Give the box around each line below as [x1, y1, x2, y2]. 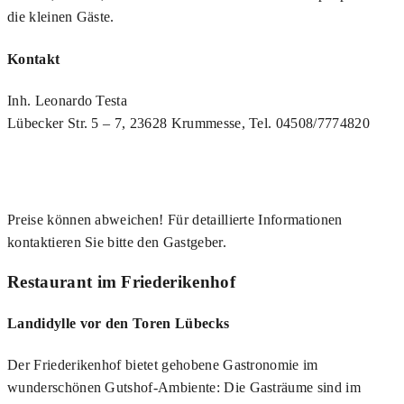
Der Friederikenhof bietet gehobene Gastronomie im [7, 357, 318, 373]
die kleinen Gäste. [7, 9, 115, 25]
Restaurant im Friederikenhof [7, 271, 235, 291]
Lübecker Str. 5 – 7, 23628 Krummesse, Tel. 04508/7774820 [7, 115, 370, 131]
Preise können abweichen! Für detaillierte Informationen [7, 211, 343, 227]
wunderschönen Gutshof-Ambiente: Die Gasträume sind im [7, 380, 361, 396]
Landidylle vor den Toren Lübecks [7, 315, 230, 331]
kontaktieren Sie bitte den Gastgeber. [7, 234, 226, 250]
